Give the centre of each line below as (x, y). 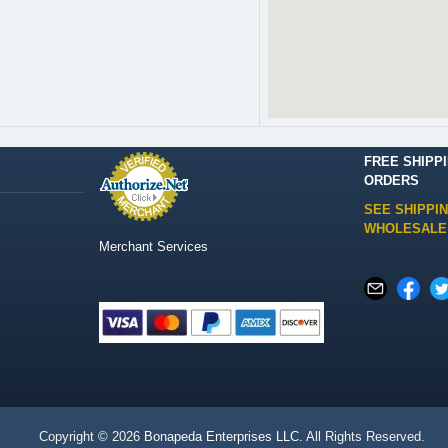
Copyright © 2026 (91, 436)
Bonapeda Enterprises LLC (221, 436)
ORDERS (392, 180)
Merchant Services (153, 246)
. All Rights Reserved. (361, 436)
